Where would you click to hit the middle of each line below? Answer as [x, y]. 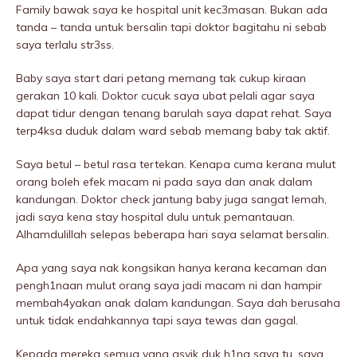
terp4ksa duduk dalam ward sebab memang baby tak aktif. [173, 131]
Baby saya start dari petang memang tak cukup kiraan [161, 78]
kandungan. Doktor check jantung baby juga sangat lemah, [171, 200]
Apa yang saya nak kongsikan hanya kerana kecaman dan [171, 268]
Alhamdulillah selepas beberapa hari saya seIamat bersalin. [173, 235]
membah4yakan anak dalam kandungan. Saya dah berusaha [178, 303]
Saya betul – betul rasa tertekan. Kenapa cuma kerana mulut [176, 165]
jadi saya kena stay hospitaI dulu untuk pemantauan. [155, 217]
